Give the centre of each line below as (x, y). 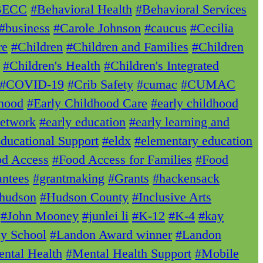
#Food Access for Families (122, 160)
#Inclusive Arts (172, 197)
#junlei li (105, 216)
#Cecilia (212, 28)
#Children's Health (52, 66)
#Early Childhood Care (87, 103)
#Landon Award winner (111, 235)
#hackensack (186, 178)
